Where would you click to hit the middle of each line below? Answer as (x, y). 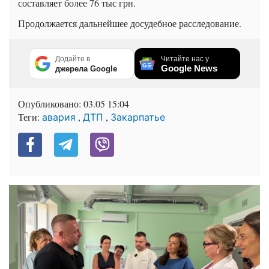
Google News (189, 68)
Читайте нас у (185, 59)
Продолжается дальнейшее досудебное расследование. (130, 23)
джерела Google (86, 68)
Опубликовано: (51, 103)
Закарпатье (138, 117)
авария (59, 117)
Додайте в (73, 59)
